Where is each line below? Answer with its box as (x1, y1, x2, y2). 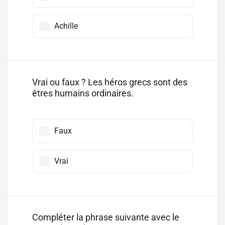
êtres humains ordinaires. (32, 88, 134, 98)
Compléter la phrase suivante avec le (32, 212, 179, 222)
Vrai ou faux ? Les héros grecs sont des (32, 77, 187, 87)
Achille (54, 21, 78, 31)
